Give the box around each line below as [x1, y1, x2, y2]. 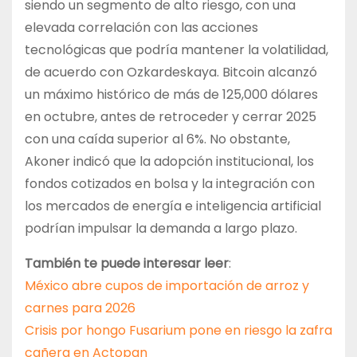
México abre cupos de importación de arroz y [25, 277, 309, 296]
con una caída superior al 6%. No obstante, [25, 130, 290, 149]
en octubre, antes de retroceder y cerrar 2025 [25, 108, 316, 127]
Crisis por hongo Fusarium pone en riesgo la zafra [25, 321, 332, 340]
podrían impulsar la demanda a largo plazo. [25, 219, 297, 238]
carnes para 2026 [25, 299, 135, 318]
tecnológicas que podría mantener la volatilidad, [25, 41, 328, 60]
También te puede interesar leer [25, 254, 229, 273]
